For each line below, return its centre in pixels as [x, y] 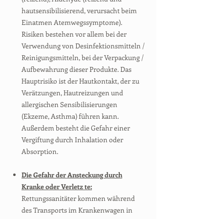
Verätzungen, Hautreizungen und [72, 93]
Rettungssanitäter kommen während [78, 198]
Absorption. [40, 151]
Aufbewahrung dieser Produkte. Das [77, 69]
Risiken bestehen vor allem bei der [74, 34]
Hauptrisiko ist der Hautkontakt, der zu [80, 81]
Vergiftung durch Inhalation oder [72, 140]
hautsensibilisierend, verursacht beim [79, 11]
